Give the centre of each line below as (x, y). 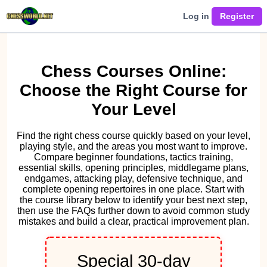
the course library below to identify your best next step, (133, 200)
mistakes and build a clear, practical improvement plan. (133, 221)
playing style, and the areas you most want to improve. (133, 146)
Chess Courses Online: (133, 71)
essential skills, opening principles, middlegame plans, (133, 167)
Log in (196, 16)
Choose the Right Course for (133, 90)
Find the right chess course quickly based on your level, (133, 135)
